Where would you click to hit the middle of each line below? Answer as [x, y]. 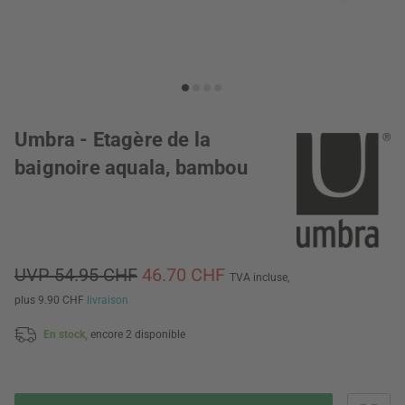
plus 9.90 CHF [51, 301]
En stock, [67, 334]
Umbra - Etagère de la [113, 140]
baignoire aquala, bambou [131, 168]
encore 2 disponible [138, 334]
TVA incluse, [259, 278]
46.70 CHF [186, 275]
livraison [108, 301]
